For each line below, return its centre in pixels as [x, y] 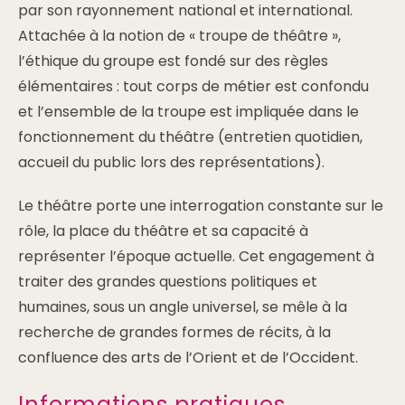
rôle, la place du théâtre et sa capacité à [163, 231]
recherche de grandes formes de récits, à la [174, 332]
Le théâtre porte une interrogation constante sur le [201, 206]
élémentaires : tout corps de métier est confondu [193, 86]
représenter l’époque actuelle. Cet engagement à [196, 256]
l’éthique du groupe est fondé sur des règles [173, 61]
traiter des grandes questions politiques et [168, 282]
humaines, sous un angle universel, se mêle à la [183, 307]
